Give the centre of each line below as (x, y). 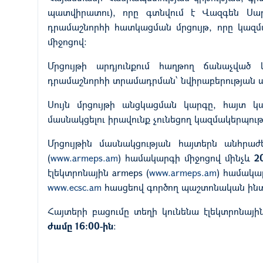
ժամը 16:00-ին (80, 225)
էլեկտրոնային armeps (97, 172)
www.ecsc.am (75, 187)
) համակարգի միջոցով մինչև (186, 157)
